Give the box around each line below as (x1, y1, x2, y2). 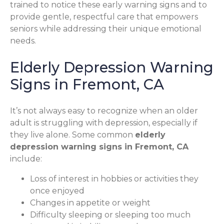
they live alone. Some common (10, 129, 135, 139)
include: (10, 153, 42, 163)
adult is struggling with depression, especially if (10, 117, 197, 127)
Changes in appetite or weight (30, 197, 150, 207)
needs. (10, 35, 36, 45)
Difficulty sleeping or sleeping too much (30, 209, 190, 219)
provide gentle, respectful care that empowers (10, 11, 198, 21)
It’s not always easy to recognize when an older (10, 105, 198, 115)
